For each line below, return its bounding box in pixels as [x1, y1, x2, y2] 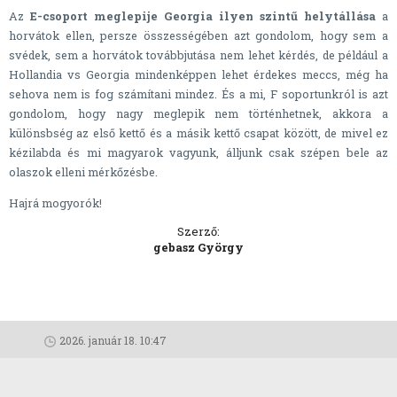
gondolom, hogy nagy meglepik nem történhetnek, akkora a [9, 105, 388, 121]
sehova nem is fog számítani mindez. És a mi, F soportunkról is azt [9, 86, 388, 101]
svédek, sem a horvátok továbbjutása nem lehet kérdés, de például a [9, 47, 388, 62]
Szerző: [177, 223, 220, 240]
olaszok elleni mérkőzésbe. [9, 164, 158, 179]
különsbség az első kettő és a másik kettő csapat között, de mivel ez [9, 125, 388, 140]
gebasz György [153, 239, 244, 256]
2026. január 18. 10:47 [59, 333, 167, 348]
